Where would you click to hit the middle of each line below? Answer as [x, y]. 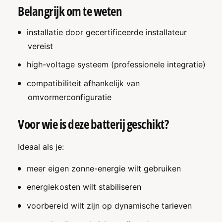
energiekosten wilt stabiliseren [84, 187]
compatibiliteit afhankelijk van [83, 83]
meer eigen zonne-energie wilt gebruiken [104, 168]
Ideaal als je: [41, 146]
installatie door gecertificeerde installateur [107, 32]
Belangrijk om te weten [70, 11]
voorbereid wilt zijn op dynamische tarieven [110, 206]
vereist [41, 46]
